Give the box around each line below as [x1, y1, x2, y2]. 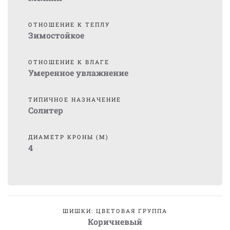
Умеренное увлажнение [28, 67, 128, 78]
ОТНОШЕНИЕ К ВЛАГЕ [28, 58, 109, 66]
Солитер [28, 105, 63, 116]
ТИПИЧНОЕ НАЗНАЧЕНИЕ [28, 95, 121, 103]
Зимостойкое [28, 30, 84, 41]
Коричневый [88, 216, 142, 227]
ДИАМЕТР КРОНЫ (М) [28, 133, 109, 141]
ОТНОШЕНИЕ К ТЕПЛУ [28, 21, 110, 28]
